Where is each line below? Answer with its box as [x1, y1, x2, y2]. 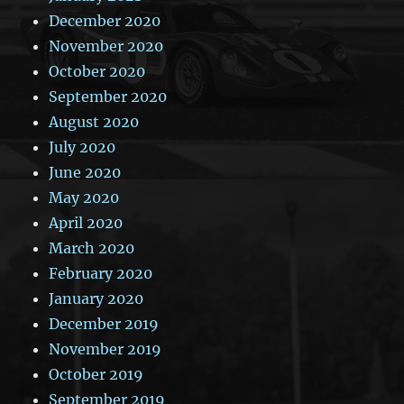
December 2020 [49, 11, 161, 30]
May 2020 [49, 188, 120, 207]
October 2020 [49, 61, 146, 80]
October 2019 [49, 364, 144, 383]
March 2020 [49, 238, 135, 257]
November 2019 [49, 339, 162, 358]
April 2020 [49, 213, 124, 232]
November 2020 [49, 36, 164, 55]
